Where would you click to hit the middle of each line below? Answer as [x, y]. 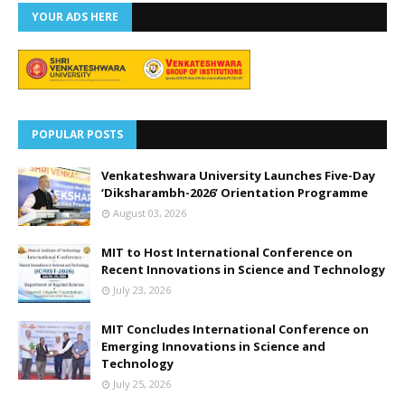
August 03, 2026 [150, 212]
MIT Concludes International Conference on [235, 329]
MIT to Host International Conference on [227, 252]
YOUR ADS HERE [75, 16]
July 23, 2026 [142, 289]
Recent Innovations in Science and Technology [243, 269]
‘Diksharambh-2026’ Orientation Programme [235, 192]
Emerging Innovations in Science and [213, 346]
